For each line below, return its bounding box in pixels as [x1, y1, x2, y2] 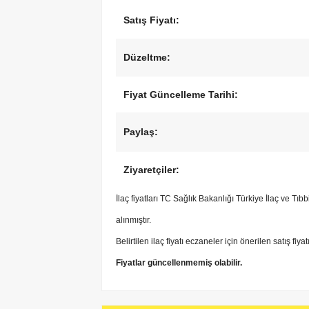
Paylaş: [123, 126, 158, 138]
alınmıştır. [116, 215, 151, 226]
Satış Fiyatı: [123, 14, 179, 26]
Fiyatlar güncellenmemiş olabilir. [116, 258, 242, 268]
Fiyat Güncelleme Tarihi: [123, 89, 238, 101]
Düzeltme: [123, 52, 170, 63]
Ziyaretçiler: [123, 164, 179, 176]
